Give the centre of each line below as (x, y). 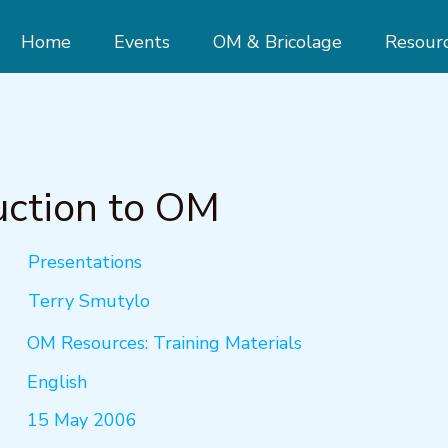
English (57, 382)
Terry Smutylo (89, 301)
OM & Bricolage (277, 42)
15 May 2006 (82, 420)
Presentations (85, 262)
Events (141, 42)
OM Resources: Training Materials (164, 343)
